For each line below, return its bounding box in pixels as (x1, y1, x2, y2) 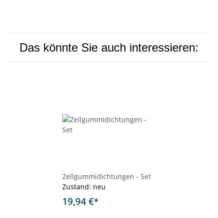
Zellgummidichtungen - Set (62, 172, 151, 182)
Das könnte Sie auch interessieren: (19, 41, 199, 54)
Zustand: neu (62, 182, 106, 192)
